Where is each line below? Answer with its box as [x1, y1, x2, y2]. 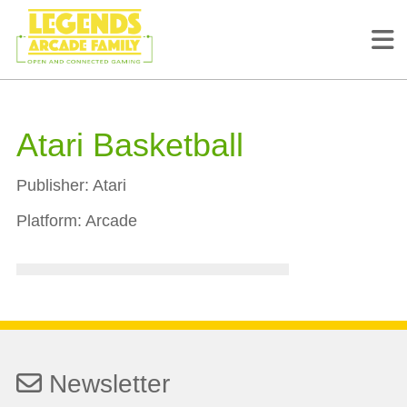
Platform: [15, 211, 82, 230]
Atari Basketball [15, 125, 243, 164]
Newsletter [41, 369, 170, 398]
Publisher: [15, 175, 89, 194]
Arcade [81, 211, 137, 230]
